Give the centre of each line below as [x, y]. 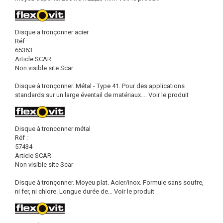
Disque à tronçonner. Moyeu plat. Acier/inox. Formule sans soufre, [109, 182]
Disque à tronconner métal [53, 129]
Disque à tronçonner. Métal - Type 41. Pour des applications [100, 86]
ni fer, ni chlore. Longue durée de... [64, 191]
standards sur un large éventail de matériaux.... [81, 95]
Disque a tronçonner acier [52, 32]
